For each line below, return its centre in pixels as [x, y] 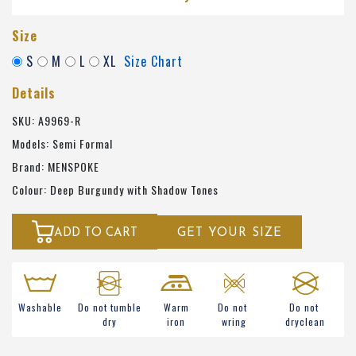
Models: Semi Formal [62, 144]
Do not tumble [109, 308]
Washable [40, 308]
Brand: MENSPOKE [56, 167]
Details [34, 93]
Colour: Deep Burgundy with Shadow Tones [115, 190]
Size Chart [153, 62]
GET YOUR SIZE [230, 233]
